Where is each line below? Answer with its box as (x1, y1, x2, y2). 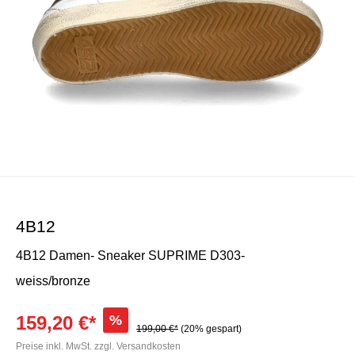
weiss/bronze (16, 274, 90, 288)
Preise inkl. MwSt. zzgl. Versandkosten (16, 341, 181, 353)
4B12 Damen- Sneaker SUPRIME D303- (16, 249, 245, 263)
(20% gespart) (181, 323, 242, 335)
